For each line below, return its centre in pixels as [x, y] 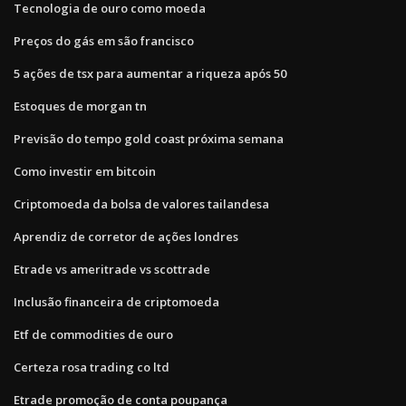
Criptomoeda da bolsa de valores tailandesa [141, 203]
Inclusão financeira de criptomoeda [116, 301]
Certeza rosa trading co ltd [92, 367]
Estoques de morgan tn [80, 106]
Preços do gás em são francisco [104, 40]
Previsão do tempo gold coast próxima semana [149, 138]
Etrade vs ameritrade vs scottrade [112, 269]
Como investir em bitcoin [85, 171]
